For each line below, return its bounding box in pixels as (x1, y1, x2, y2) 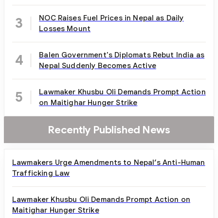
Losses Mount (39, 23, 91, 33)
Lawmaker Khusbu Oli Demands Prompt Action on (12, 194, 191, 204)
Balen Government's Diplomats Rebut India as (39, 50, 205, 59)
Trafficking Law (12, 168, 70, 178)
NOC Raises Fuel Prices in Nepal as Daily (39, 13, 184, 22)
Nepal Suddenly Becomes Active (39, 60, 156, 70)
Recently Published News (48, 123, 170, 136)
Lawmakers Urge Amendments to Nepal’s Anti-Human (12, 157, 205, 167)
